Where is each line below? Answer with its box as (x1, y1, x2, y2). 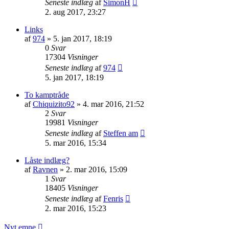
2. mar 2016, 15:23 (45, 203, 106, 213)
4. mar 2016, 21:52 (83, 99, 144, 108)
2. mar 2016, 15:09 (66, 165, 127, 174)
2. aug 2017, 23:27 (45, 7, 106, 16)
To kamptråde (25, 90, 69, 99)
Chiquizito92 (33, 99, 75, 108)
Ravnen (33, 165, 58, 174)
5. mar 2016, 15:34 (45, 138, 106, 147)
